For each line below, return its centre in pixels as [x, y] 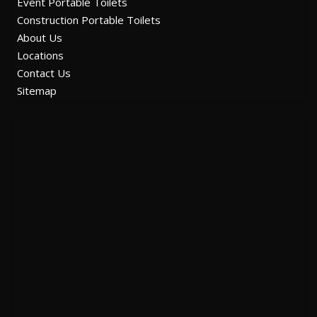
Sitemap [37, 91]
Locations [40, 56]
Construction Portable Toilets [89, 20]
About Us [40, 38]
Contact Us [44, 73]
